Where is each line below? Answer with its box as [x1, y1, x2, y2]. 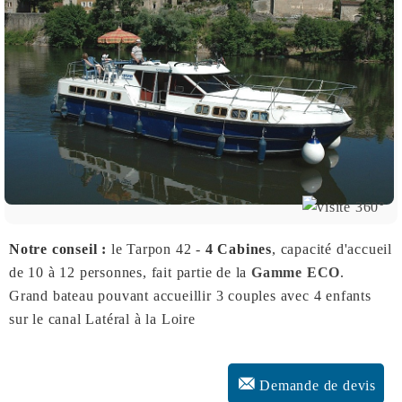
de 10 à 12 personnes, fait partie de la [9, 264, 252, 280]
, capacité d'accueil [272, 240, 393, 257]
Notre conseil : [9, 240, 111, 257]
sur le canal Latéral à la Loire [9, 310, 196, 327]
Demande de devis [255, 377, 376, 393]
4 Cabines [205, 240, 273, 257]
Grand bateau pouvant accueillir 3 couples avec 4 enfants [9, 287, 371, 303]
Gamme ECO [251, 264, 341, 280]
